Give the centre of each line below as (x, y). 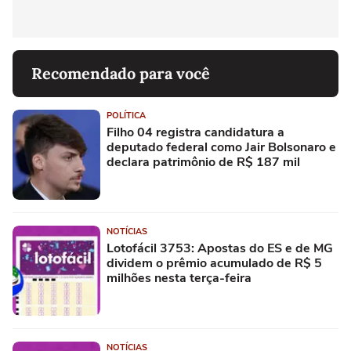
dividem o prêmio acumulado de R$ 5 (214, 264)
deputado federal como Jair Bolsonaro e (221, 148)
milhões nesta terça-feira (179, 279)
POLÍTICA (126, 116)
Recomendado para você (121, 74)
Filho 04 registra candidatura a (195, 133)
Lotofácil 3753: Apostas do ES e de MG (220, 249)
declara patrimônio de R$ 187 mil (203, 163)
